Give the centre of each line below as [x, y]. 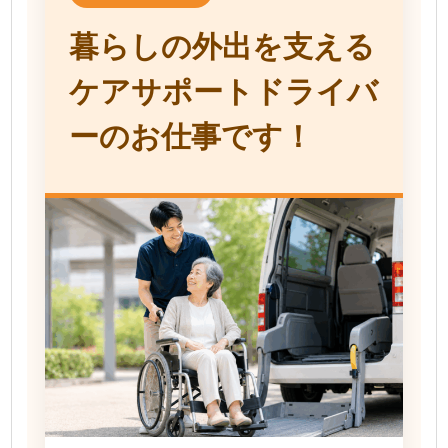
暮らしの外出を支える [222, 47]
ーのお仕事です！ [191, 137]
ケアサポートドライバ [223, 92]
